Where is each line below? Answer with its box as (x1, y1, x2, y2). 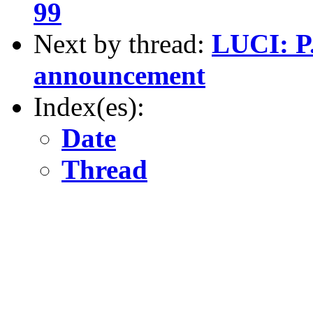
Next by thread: (34, 28, 212, 59)
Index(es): (34, 91, 145, 122)
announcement (34, 59, 205, 90)
